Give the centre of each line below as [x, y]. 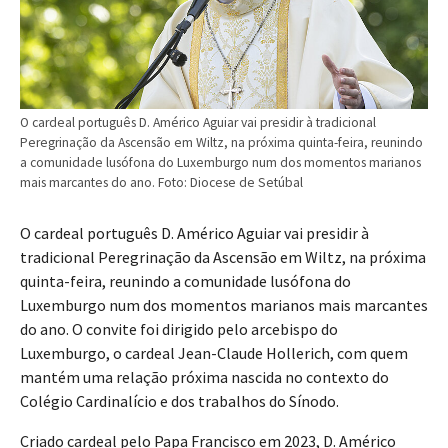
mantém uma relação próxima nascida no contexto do [204, 377]
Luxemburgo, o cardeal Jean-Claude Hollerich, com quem [214, 353]
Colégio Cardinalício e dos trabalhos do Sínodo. [179, 401]
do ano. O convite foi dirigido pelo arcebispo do [179, 329]
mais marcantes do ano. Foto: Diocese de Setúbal [161, 183]
